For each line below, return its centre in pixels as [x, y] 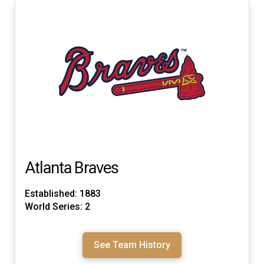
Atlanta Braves [72, 168]
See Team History [132, 245]
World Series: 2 [57, 206]
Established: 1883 [63, 193]
